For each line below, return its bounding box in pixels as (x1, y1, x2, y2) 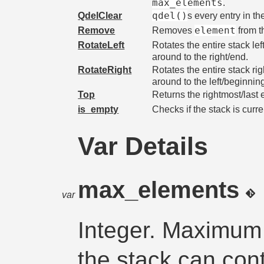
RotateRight (78, 64, 132, 75)
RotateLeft (78, 39, 125, 50)
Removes (152, 25, 195, 35)
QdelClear (78, 10, 123, 21)
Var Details (78, 131, 209, 160)
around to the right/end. (152, 51, 249, 62)
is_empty (78, 104, 119, 114)
